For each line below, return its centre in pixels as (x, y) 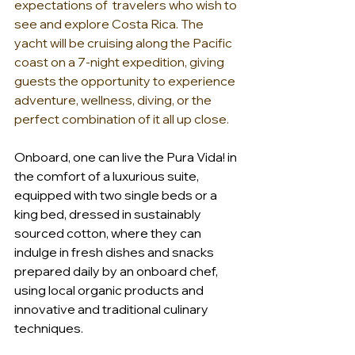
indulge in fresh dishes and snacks (115, 252)
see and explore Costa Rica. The (110, 24)
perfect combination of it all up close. (123, 119)
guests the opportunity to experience (126, 81)
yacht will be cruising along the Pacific (124, 43)
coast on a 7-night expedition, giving (120, 62)
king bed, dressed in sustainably (109, 214)
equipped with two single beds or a (117, 195)
